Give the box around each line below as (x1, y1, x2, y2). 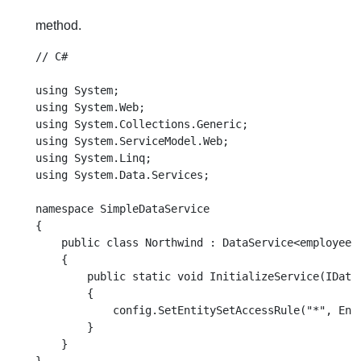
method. (35, 19, 81, 32)
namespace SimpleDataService (35, 202, 210, 215)
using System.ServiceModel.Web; (35, 135, 229, 147)
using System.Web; (35, 101, 145, 114)
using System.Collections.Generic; (35, 118, 248, 131)
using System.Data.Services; (35, 168, 210, 181)
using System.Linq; (35, 151, 151, 164)
